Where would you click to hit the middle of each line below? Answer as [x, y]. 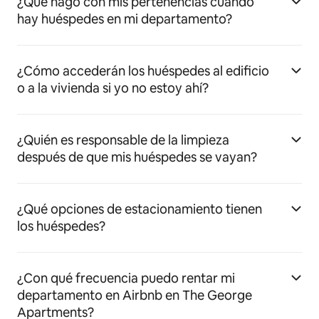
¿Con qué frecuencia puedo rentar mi [126, 278]
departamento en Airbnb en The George [135, 295]
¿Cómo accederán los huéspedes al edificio [143, 71]
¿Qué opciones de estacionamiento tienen [140, 209]
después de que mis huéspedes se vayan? [137, 157]
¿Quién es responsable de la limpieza [123, 140]
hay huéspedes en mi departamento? [125, 19]
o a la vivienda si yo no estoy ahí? [113, 88]
